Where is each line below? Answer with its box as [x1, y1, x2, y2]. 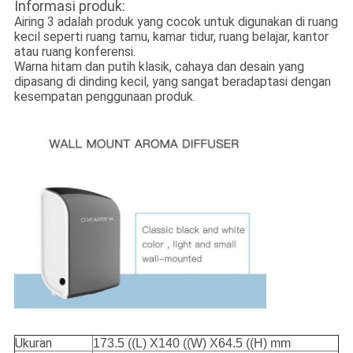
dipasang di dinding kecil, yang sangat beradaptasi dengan [13, 74, 331, 90]
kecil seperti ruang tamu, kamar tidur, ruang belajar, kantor [13, 29, 329, 45]
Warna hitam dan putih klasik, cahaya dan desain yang [13, 59, 304, 75]
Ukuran [14, 336, 52, 351]
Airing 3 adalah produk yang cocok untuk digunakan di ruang [13, 14, 338, 30]
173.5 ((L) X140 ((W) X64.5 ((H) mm [92, 336, 291, 351]
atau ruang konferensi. [13, 44, 136, 60]
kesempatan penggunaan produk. [13, 89, 195, 105]
